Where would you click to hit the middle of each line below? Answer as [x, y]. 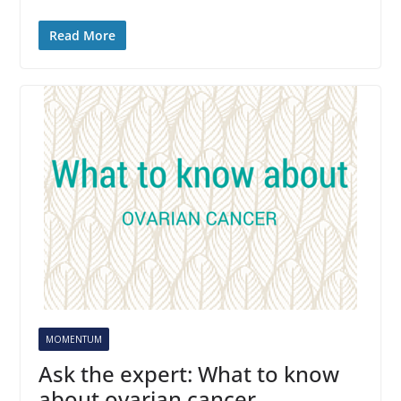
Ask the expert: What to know [188, 374]
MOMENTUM [73, 340]
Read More [82, 36]
